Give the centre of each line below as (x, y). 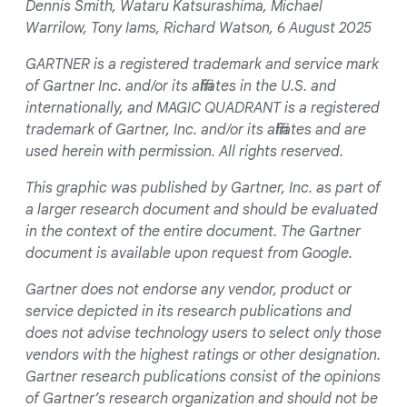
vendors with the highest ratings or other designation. (203, 355)
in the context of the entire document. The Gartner (193, 231)
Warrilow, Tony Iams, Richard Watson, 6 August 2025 (199, 28)
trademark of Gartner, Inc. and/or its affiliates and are (196, 129)
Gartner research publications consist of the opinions (203, 377)
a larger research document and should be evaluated (202, 209)
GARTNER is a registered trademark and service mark (202, 64)
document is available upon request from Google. (189, 253)
